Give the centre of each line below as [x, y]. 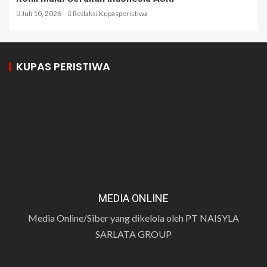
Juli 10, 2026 [41, 13]
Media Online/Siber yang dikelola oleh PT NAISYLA [133, 218]
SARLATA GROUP [133, 234]
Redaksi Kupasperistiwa [110, 13]
